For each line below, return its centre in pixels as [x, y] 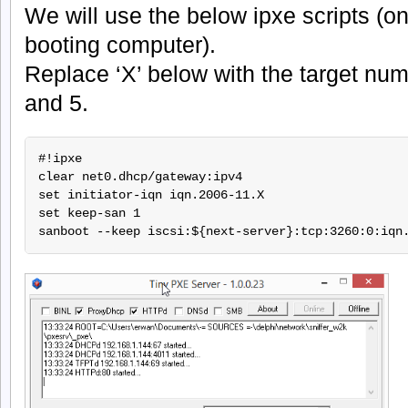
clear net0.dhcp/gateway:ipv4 [140, 177]
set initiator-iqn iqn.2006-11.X [151, 195]
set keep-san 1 [89, 214]
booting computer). [120, 44]
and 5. [56, 102]
